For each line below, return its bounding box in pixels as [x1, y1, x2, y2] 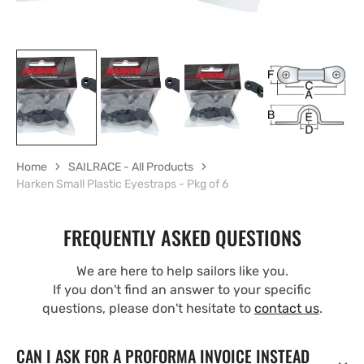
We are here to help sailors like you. [76, 262, 288, 279]
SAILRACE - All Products [68, 159, 193, 174]
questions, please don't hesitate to [41, 300, 254, 316]
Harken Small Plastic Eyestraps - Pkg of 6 [16, 176, 228, 191]
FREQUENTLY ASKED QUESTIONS [63, 222, 301, 252]
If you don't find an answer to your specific [53, 281, 311, 297]
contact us [253, 300, 319, 316]
